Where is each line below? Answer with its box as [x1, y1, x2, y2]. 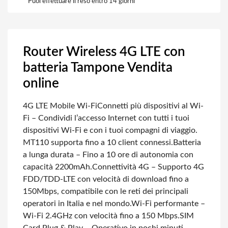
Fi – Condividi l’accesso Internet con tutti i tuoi [23, 114, 189, 122]
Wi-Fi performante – [131, 199, 205, 208]
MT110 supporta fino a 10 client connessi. [23, 138, 173, 147]
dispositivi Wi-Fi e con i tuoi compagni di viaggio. [23, 126, 197, 134]
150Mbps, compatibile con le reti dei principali [23, 187, 188, 195]
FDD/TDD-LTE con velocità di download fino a [23, 175, 189, 183]
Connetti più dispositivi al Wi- [97, 102, 204, 110]
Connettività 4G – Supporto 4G [92, 163, 204, 171]
